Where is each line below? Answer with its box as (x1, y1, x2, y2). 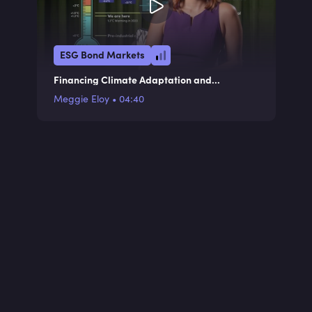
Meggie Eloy (53, 92, 109, 105)
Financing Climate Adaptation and (53, 72, 212, 86)
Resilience (53, 84, 100, 97)
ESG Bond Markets (59, 47, 145, 61)
